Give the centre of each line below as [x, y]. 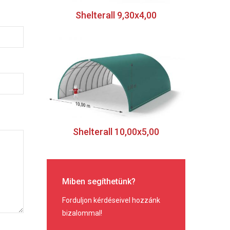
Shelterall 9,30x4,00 [116, 15]
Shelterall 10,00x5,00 [116, 132]
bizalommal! [82, 213]
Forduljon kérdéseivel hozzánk [111, 200]
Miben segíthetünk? [99, 181]
